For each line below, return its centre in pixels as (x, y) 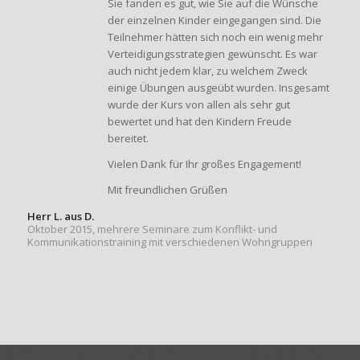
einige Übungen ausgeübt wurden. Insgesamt (218, 88)
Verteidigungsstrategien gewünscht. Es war (212, 54)
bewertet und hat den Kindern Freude (199, 122)
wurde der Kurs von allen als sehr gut (198, 105)
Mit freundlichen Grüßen (167, 190)
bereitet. (128, 139)
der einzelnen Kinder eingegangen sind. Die (214, 20)
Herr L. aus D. (60, 217)
